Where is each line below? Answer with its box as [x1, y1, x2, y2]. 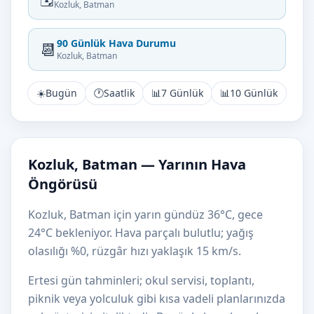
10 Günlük [230, 86, 278, 100]
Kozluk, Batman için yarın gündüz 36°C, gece [28, 207, 263, 222]
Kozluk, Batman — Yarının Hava [28, 155, 246, 174]
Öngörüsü [28, 175, 97, 193]
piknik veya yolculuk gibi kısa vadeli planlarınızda [28, 291, 285, 306]
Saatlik [104, 86, 135, 100]
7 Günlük [161, 86, 203, 100]
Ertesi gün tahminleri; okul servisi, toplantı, [28, 273, 254, 288]
